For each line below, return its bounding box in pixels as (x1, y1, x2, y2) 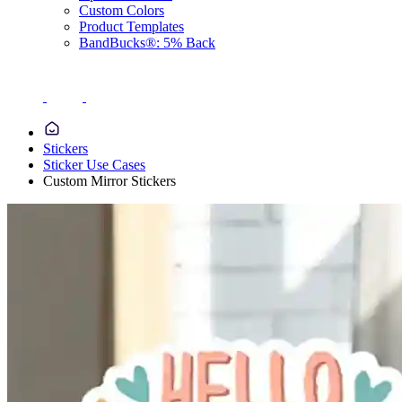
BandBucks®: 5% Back (79, 35, 215, 50)
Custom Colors (79, 3, 164, 18)
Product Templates (79, 19, 184, 34)
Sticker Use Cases (43, 157, 145, 172)
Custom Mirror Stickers (43, 173, 176, 188)
